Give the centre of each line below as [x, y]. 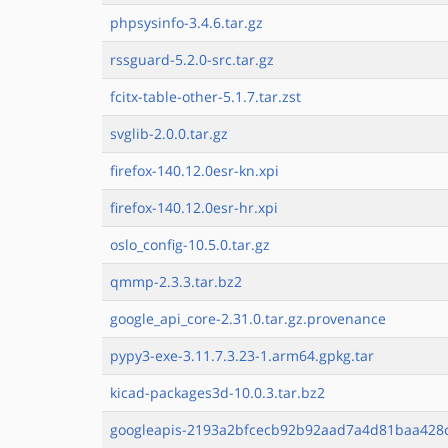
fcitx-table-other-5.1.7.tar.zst [205, 96]
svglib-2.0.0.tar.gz [169, 133]
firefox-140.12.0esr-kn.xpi [194, 170]
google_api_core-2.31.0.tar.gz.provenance [248, 318]
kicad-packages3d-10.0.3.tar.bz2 [217, 392]
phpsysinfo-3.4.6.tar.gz [186, 22]
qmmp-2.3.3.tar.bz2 [176, 281]
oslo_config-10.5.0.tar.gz [190, 244]
